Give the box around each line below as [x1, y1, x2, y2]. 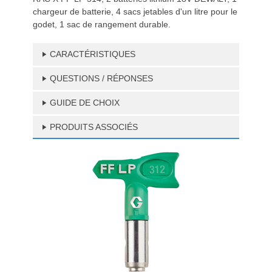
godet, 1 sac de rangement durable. [33, 19, 171, 29]
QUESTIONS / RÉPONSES [50, 73, 153, 83]
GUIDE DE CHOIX [50, 98, 120, 107]
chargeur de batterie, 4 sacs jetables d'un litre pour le [33, 7, 237, 16]
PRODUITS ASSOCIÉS [50, 122, 138, 132]
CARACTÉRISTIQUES [50, 49, 135, 59]
